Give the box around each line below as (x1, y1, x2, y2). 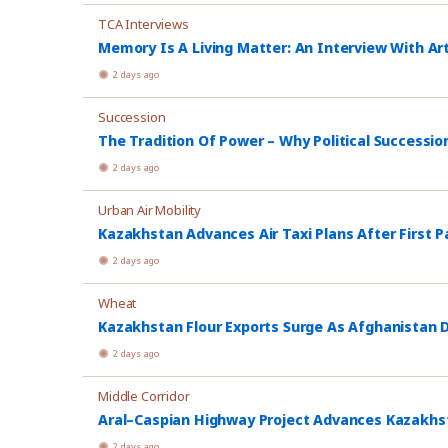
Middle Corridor (98, 387, 190, 405)
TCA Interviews (98, 15, 189, 33)
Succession (98, 108, 166, 126)
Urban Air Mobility (98, 201, 202, 219)
